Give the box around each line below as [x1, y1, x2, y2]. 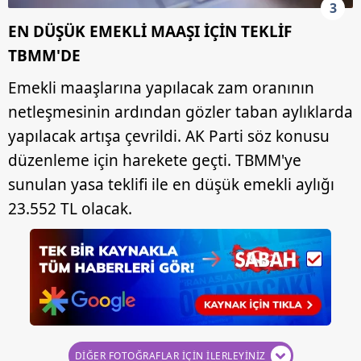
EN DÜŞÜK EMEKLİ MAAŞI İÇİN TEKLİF [8, 20, 292, 42]
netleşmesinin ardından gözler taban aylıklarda [8, 101, 353, 122]
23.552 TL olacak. [8, 197, 132, 219]
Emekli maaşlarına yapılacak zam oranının [8, 77, 314, 98]
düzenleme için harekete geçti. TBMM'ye [8, 149, 301, 171]
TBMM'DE [8, 44, 81, 66]
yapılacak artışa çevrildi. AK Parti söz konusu [8, 125, 330, 147]
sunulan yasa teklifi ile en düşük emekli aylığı [8, 173, 334, 195]
